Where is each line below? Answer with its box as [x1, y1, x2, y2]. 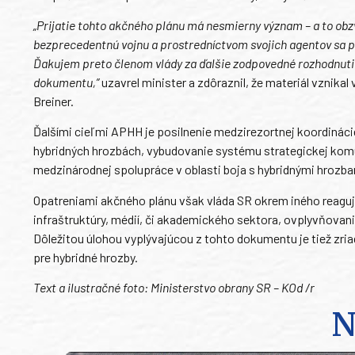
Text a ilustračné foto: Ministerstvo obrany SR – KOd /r [33, 280, 315, 296]
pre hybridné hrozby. [33, 249, 138, 265]
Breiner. [33, 93, 74, 109]
